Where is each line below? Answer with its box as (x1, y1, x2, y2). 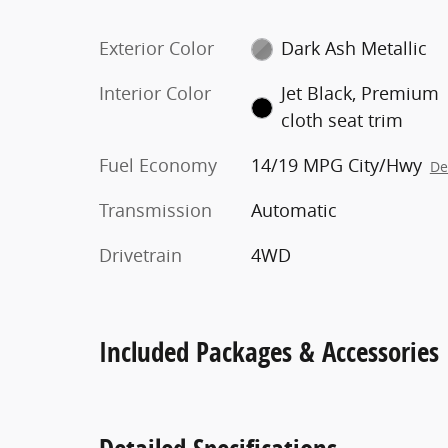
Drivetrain (99, 242, 182, 267)
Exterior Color (99, 35, 214, 60)
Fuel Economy (99, 152, 217, 177)
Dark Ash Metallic (281, 35, 428, 60)
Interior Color (99, 80, 211, 105)
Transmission (99, 197, 212, 222)
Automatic (250, 197, 337, 222)
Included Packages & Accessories (99, 332, 439, 370)
